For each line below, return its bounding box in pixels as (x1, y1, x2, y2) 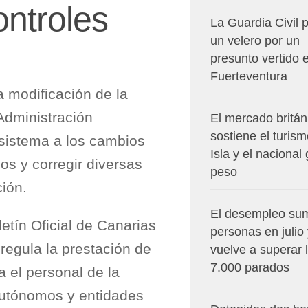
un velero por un (210, 34, 300, 47)
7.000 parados (210, 261, 289, 274)
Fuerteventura (210, 69, 287, 83)
